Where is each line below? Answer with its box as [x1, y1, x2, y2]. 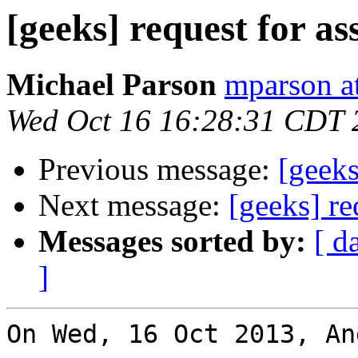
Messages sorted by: [38, 224, 306, 259]
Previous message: [38, 152, 278, 187]
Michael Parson [6, 67, 217, 102]
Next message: [38, 188, 229, 223]
